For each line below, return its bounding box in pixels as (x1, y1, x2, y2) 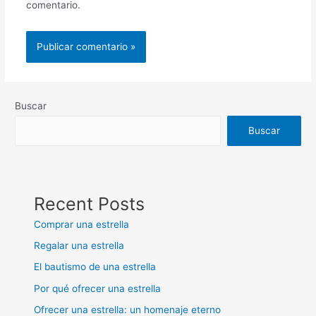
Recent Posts (34, 193, 145, 214)
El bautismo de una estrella (34, 261, 157, 273)
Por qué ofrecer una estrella (34, 282, 162, 294)
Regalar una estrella (34, 240, 125, 252)
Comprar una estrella (34, 218, 130, 230)
